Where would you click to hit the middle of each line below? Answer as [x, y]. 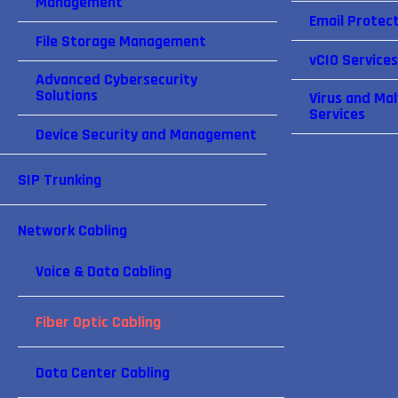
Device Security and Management [146, 135]
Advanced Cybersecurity [116, 80]
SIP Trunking [60, 180]
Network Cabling [72, 231]
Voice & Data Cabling [103, 271]
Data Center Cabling [103, 373]
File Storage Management [121, 41]
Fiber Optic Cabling [98, 322]
